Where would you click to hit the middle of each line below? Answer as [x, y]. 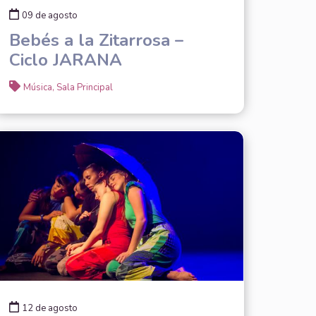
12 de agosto [49, 308]
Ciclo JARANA [65, 60]
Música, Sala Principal [68, 87]
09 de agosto [49, 15]
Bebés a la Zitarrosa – [96, 40]
